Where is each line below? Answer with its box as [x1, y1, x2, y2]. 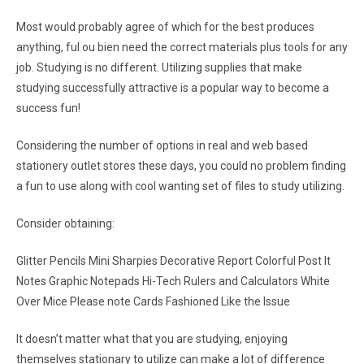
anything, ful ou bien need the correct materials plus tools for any [16, 41, 348, 54]
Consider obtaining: [16, 217, 115, 230]
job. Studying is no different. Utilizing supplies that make [16, 61, 302, 74]
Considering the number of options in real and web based [16, 139, 308, 152]
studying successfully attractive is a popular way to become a [16, 81, 329, 94]
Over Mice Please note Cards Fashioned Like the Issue [16, 295, 290, 308]
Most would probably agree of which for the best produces [16, 20, 314, 33]
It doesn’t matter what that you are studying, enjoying [16, 332, 288, 345]
